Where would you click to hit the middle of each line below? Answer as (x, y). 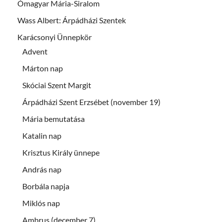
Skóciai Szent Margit (57, 85)
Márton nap (43, 68)
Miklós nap (41, 203)
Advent (35, 51)
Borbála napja (46, 186)
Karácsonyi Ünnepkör (55, 37)
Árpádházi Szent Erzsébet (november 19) (91, 102)
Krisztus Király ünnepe (61, 152)
